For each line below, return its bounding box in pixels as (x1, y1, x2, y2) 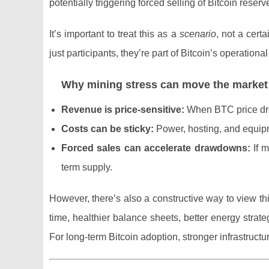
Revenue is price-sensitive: (61, 104, 184, 115)
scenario (179, 29, 216, 39)
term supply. (61, 162, 112, 172)
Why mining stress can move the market (61, 79, 268, 91)
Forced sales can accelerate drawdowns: (61, 143, 250, 153)
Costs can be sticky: (61, 124, 154, 134)
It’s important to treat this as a (49, 29, 180, 39)
